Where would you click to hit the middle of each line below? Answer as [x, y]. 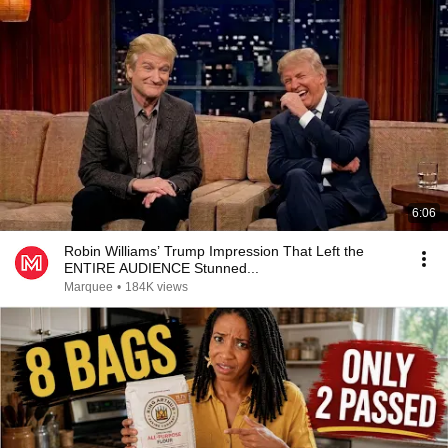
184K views [156, 287]
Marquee [88, 287]
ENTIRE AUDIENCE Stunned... [161, 268]
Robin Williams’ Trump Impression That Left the [214, 251]
